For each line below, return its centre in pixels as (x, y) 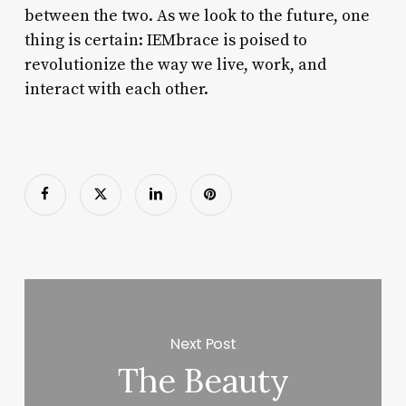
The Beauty (203, 381)
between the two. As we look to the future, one (197, 15)
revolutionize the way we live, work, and (175, 64)
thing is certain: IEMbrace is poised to (165, 40)
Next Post (203, 343)
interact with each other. (116, 89)
